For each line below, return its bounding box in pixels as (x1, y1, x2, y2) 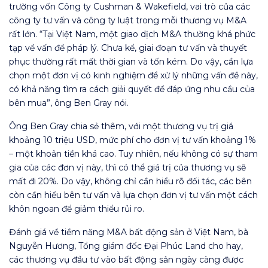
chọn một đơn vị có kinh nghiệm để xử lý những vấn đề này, (9, 70, 258, 81)
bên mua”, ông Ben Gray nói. (9, 98, 129, 109)
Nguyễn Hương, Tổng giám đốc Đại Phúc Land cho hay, (9, 240, 243, 252)
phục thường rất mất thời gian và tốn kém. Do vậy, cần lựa (9, 56, 253, 68)
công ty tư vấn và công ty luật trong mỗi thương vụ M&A (9, 15, 246, 26)
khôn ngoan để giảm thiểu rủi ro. (9, 203, 144, 215)
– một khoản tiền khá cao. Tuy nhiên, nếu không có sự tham (9, 148, 258, 160)
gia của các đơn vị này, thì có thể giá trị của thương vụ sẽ (9, 162, 246, 173)
